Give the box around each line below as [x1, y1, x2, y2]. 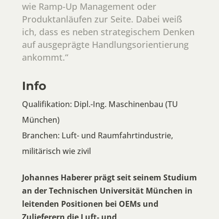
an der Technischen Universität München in [22, 185, 193, 197]
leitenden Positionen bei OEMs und [22, 198, 158, 210]
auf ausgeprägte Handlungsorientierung [22, 39, 189, 51]
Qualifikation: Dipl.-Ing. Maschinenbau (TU [22, 99, 178, 110]
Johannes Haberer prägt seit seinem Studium [22, 172, 197, 183]
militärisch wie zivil [22, 146, 91, 157]
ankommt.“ [22, 51, 68, 64]
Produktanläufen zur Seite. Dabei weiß [22, 13, 182, 25]
